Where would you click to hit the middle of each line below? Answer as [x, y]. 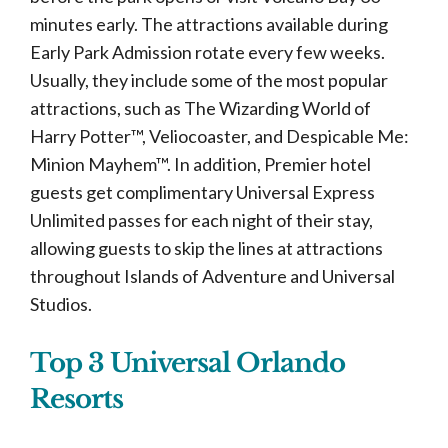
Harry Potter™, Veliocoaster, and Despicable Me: [219, 136]
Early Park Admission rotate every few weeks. [207, 52]
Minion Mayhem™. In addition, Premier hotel [200, 164]
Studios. [62, 304]
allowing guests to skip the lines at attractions [206, 248]
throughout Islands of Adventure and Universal [212, 276]
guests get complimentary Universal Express [202, 192]
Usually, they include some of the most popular [209, 80]
